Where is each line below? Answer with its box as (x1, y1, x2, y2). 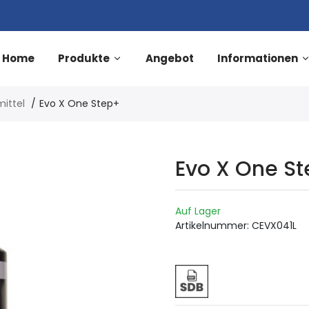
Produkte (58, 51, 110, 66)
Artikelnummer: (175, 219, 249, 232)
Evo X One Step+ (39, 97, 119, 110)
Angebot (146, 51, 194, 66)
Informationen (217, 51, 298, 66)
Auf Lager (175, 204, 221, 218)
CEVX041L (252, 219, 297, 232)
